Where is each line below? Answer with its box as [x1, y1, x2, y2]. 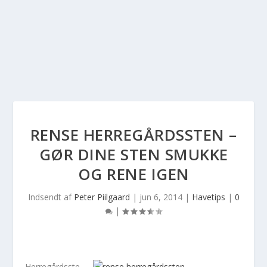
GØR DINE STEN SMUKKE [39, 144, 228, 165]
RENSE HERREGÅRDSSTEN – [30, 124, 237, 145]
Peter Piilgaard [73, 191, 130, 203]
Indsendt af [27, 191, 74, 203]
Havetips [191, 191, 225, 203]
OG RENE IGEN [77, 163, 190, 185]
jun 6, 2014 [139, 191, 182, 203]
